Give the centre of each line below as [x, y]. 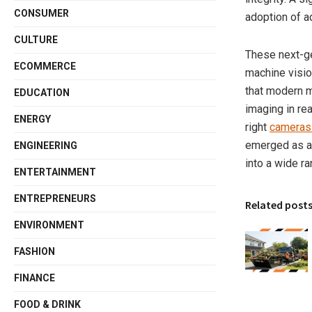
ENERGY [33, 119]
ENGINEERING [46, 146]
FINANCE [35, 278]
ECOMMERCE [45, 66]
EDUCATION [42, 93]
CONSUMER [42, 13]
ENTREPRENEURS [55, 198]
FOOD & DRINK [48, 304]
